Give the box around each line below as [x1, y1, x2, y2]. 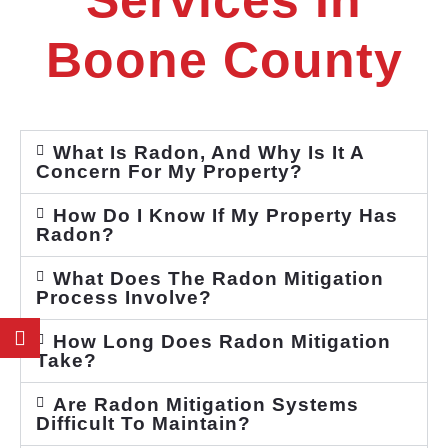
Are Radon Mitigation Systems [52, 394, 359, 416]
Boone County [45, 32, 403, 89]
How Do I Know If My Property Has [52, 205, 398, 227]
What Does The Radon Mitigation [52, 268, 384, 290]
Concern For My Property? [36, 161, 303, 183]
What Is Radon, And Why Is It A [52, 142, 364, 164]
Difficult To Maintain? [36, 413, 251, 435]
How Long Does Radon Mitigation [52, 331, 391, 353]
